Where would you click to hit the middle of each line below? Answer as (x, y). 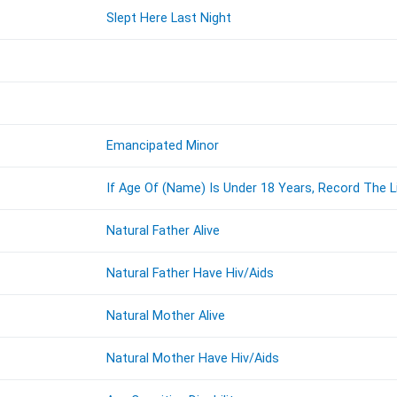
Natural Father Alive (163, 231)
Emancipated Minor (163, 146)
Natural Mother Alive (166, 316)
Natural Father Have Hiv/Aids (191, 274)
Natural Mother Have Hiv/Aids (193, 359)
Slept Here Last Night (169, 19)
